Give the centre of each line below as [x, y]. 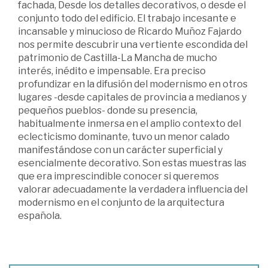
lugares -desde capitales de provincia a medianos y [132, 98]
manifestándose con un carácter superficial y [120, 150]
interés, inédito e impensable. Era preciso [112, 71]
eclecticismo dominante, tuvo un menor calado [124, 137]
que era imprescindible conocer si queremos [118, 176]
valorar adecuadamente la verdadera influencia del [133, 190]
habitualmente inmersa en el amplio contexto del [130, 124]
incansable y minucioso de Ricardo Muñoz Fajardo [130, 32]
